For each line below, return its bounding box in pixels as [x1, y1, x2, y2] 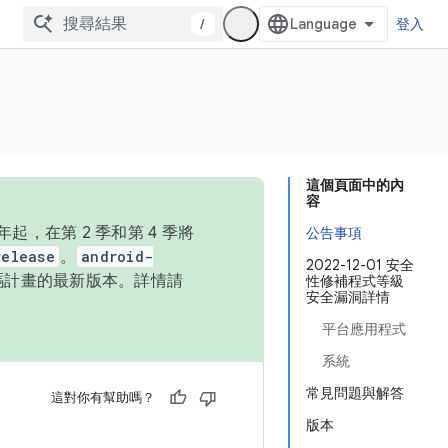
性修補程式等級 [306, 272, 404, 290]
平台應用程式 [322, 320, 406, 338]
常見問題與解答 [306, 384, 404, 402]
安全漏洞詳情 [306, 288, 390, 306]
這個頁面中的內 [306, 176, 404, 194]
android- [81, 247, 153, 266]
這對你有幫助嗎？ [51, 389, 155, 406]
